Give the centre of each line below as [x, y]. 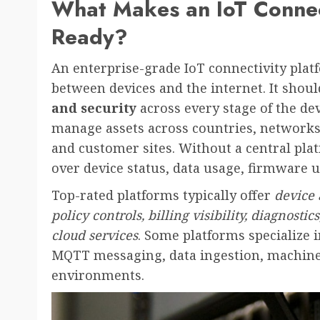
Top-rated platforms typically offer [163, 195]
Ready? [90, 36]
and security [94, 107]
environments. [98, 275]
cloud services [95, 235]
